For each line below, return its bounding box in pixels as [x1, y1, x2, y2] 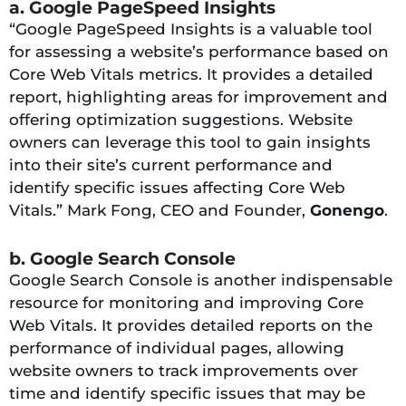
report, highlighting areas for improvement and [9, 87, 388, 106]
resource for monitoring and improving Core [9, 293, 363, 312]
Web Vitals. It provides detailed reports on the [9, 315, 372, 334]
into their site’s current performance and [9, 155, 333, 174]
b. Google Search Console [9, 247, 236, 269]
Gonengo [310, 200, 384, 219]
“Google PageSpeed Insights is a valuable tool [9, 19, 372, 38]
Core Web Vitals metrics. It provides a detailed [9, 64, 373, 83]
